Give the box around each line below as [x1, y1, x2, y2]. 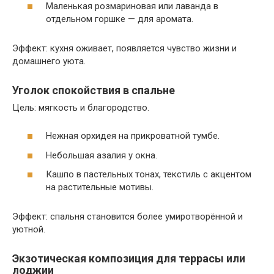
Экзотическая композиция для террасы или [12, 252, 245, 265]
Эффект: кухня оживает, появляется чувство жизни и [12, 42, 237, 54]
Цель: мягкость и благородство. [12, 102, 149, 113]
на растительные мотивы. [46, 182, 154, 193]
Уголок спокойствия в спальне [12, 83, 175, 97]
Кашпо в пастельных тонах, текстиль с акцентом [46, 169, 251, 180]
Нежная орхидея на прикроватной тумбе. [46, 130, 220, 142]
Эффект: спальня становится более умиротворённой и [12, 211, 243, 223]
